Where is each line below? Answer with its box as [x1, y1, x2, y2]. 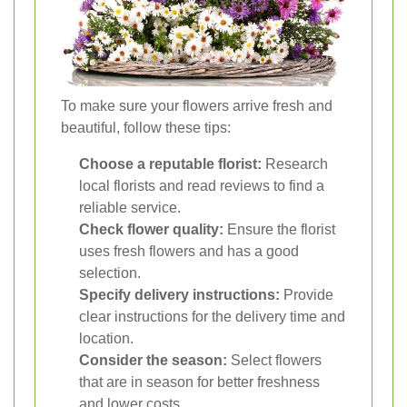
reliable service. [79, 199, 181, 215]
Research [262, 155, 328, 172]
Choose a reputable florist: [79, 155, 262, 172]
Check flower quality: [79, 221, 223, 237]
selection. [79, 264, 141, 281]
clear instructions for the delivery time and [79, 308, 345, 324]
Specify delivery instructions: [79, 286, 280, 303]
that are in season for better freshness [79, 373, 320, 390]
